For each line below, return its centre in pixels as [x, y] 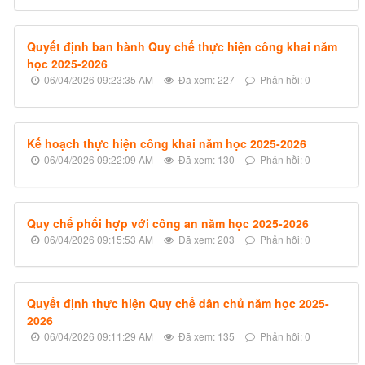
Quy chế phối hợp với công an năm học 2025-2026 [168, 224]
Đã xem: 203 [205, 240]
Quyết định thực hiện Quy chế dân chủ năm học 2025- [178, 303]
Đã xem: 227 [205, 80]
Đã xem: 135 [205, 336]
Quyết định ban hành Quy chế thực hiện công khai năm [182, 47]
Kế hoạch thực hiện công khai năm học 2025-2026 [167, 144]
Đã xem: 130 [205, 160]
